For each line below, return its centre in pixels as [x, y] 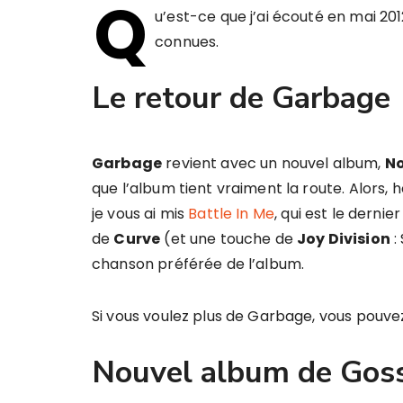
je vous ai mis [140, 214]
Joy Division [344, 239]
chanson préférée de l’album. [198, 264]
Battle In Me [232, 214]
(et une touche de [229, 239]
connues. [187, 42]
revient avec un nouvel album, [273, 163]
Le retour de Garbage [241, 98]
